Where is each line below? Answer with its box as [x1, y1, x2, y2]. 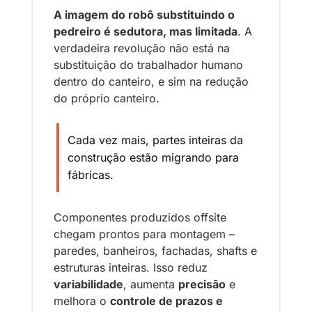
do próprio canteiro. [54, 91, 159, 105]
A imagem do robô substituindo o [54, 7, 235, 22]
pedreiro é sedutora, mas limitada [54, 24, 237, 38]
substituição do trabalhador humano [54, 57, 243, 72]
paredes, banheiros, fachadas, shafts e [54, 243, 257, 258]
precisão [178, 276, 226, 291]
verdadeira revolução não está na [54, 40, 230, 55]
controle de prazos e [110, 293, 223, 308]
